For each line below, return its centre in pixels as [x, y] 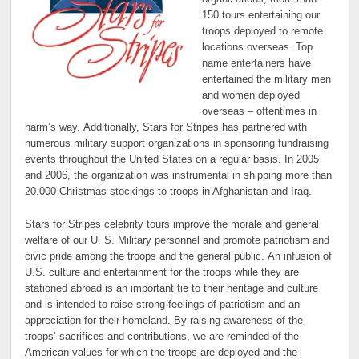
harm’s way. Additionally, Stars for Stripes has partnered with [166, 128]
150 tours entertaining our [260, 16]
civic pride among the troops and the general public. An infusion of [179, 256]
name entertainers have [256, 64]
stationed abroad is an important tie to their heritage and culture [172, 288]
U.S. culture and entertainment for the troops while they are [162, 272]
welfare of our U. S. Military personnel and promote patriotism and [177, 240]
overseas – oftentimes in [259, 112]
